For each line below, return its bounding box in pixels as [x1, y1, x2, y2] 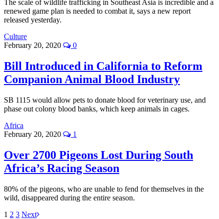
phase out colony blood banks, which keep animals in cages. [4, 104, 190, 113]
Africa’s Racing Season [4, 161, 119, 175]
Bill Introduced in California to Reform [4, 59, 202, 72]
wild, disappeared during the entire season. [4, 193, 135, 202]
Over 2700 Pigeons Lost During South [4, 148, 193, 161]
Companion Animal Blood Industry [4, 72, 180, 86]
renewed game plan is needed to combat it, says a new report [4, 6, 191, 15]
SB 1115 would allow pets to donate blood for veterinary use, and [4, 95, 206, 104]
